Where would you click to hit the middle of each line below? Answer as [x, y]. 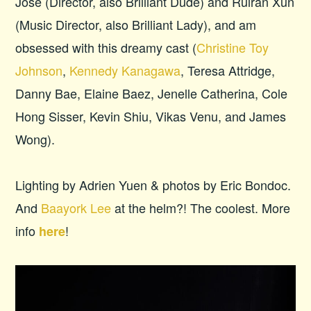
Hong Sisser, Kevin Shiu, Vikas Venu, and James [151, 116]
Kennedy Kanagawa [125, 70]
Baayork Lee [76, 207]
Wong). [35, 139]
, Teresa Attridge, [228, 70]
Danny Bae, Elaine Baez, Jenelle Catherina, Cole [152, 93]
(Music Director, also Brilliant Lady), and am [136, 25]
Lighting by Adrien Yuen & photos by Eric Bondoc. [153, 184]
